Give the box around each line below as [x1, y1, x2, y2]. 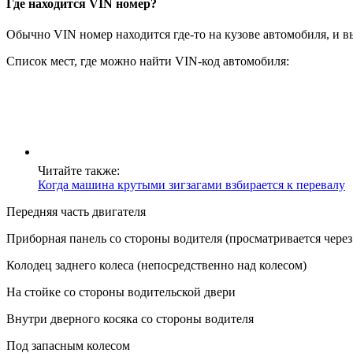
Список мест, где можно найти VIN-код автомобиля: [6, 54, 289, 69]
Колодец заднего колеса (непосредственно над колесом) [6, 258, 307, 273]
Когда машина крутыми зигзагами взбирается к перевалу [38, 178, 345, 192]
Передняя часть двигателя [6, 205, 146, 219]
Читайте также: [38, 164, 120, 178]
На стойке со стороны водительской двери [6, 285, 236, 299]
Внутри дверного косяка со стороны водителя [6, 312, 254, 326]
